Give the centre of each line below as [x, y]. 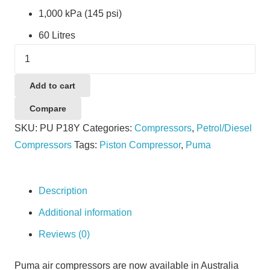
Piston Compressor [140, 145]
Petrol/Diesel [224, 128]
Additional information [85, 213]
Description [63, 191]
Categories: [108, 128]
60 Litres [57, 35]
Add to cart [53, 85]
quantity [31, 85]
